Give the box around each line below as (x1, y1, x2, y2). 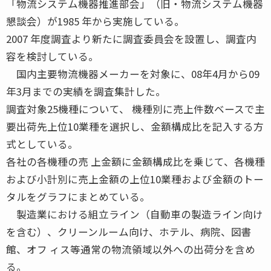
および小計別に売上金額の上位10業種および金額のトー (6, 171, 264, 186)
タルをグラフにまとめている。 (6, 189, 150, 204)
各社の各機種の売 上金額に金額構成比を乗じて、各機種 (6, 154, 265, 169)
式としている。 (6, 136, 78, 151)
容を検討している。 (6, 48, 99, 64)
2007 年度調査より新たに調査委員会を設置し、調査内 (6, 31, 256, 46)
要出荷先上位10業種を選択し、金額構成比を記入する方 (6, 119, 264, 134)
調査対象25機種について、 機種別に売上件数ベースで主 (6, 101, 265, 116)
